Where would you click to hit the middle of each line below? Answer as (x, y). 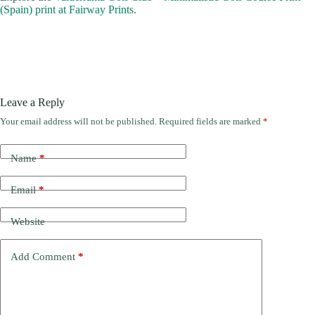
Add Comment (43, 256)
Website (28, 221)
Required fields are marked (211, 122)
